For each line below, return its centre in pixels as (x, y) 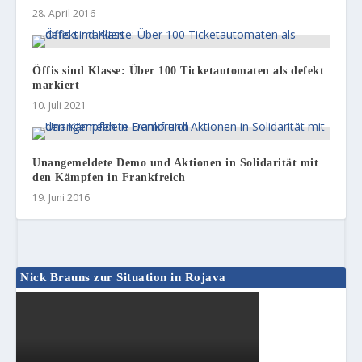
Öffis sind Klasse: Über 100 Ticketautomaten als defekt (179, 71)
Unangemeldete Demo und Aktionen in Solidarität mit (176, 163)
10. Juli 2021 (60, 106)
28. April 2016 (64, 14)
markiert (56, 86)
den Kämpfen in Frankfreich (109, 178)
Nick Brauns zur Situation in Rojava (123, 278)
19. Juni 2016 (61, 198)
